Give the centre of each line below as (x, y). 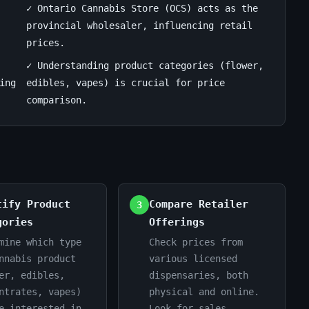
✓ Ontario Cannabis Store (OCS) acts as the (142, 8)
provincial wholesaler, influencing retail (139, 26)
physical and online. (205, 292)
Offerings (177, 222)
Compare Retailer (199, 204)
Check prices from (196, 242)
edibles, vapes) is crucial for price (126, 83)
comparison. (57, 100)
